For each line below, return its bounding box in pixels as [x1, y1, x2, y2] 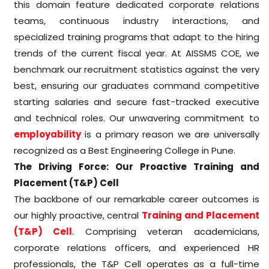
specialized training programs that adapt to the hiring [14, 30, 259, 43]
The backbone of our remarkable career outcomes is [14, 192, 259, 205]
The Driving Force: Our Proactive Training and [14, 160, 259, 173]
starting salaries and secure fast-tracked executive [14, 95, 259, 108]
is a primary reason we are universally [81, 127, 259, 141]
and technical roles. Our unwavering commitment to [14, 111, 259, 124]
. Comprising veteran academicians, [72, 225, 259, 238]
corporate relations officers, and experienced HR [14, 241, 259, 254]
